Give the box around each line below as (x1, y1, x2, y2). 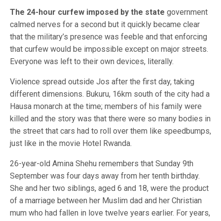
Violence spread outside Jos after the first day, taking (10, 77, 194, 86)
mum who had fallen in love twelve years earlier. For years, (10, 208, 210, 218)
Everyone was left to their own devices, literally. (10, 57, 174, 66)
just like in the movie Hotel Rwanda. (10, 139, 132, 148)
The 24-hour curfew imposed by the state (10, 7, 165, 17)
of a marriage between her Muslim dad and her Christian (10, 196, 202, 205)
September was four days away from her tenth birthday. (10, 171, 200, 181)
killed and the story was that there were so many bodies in (10, 114, 211, 123)
